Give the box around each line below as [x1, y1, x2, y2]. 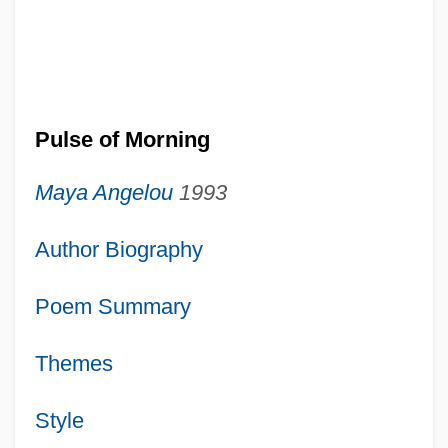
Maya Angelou [34, 179, 173, 205]
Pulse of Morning [34, 126, 210, 152]
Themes [34, 350, 113, 376]
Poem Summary [34, 293, 191, 319]
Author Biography [34, 236, 203, 262]
